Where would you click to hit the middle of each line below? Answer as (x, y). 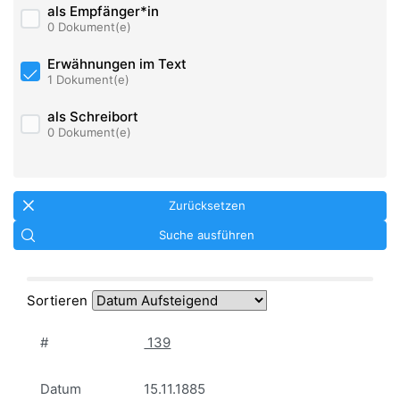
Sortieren (57, 300)
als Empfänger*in (103, 12)
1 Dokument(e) (88, 79)
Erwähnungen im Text (117, 64)
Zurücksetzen (207, 205)
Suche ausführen (207, 235)
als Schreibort (92, 117)
